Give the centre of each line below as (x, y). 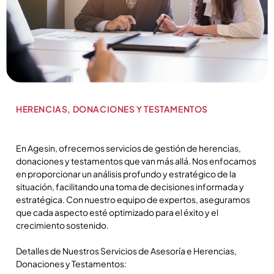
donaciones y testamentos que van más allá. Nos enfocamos (136, 161)
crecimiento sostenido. (62, 225)
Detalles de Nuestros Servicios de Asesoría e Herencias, (126, 250)
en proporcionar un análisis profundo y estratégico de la (126, 173)
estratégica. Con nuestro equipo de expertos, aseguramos (133, 199)
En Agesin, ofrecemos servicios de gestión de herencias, (128, 148)
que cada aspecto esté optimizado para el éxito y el (117, 212)
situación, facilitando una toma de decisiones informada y (130, 186)
